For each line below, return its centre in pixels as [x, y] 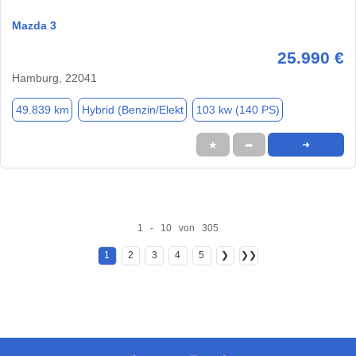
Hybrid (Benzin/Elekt [132, 109]
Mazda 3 [34, 26]
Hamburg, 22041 [54, 78]
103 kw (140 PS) [238, 109]
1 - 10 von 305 [178, 228]
